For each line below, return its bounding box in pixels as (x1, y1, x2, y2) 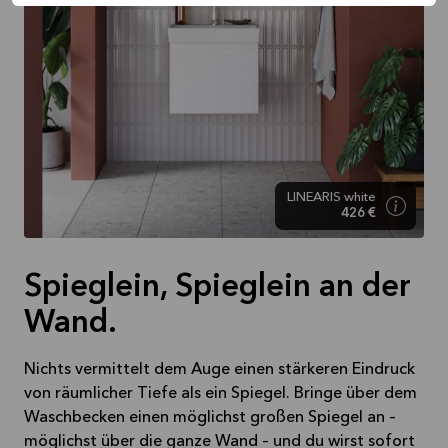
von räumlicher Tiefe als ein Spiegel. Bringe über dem (24, 385, 417, 402)
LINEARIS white (287, 190, 376, 204)
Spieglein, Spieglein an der (24, 271, 411, 304)
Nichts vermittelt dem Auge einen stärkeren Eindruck (24, 361, 415, 378)
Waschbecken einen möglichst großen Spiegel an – (24, 409, 396, 426)
